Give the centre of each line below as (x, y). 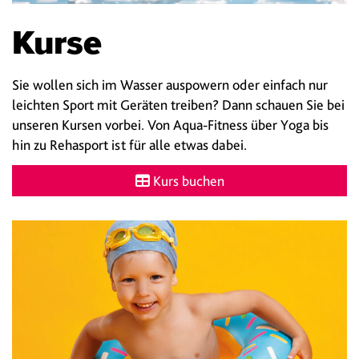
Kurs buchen (187, 181)
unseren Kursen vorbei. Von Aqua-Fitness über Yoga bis (170, 124)
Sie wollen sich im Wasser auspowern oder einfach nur (170, 84)
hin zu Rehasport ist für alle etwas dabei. (129, 144)
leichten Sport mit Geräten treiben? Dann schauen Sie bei (178, 104)
